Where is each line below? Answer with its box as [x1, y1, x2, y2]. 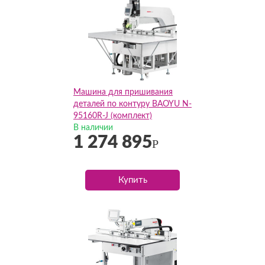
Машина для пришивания [73, 88, 173, 96]
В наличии [73, 124, 113, 132]
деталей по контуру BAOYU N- [73, 100, 192, 108]
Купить [118, 176, 147, 185]
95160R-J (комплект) [73, 112, 152, 120]
